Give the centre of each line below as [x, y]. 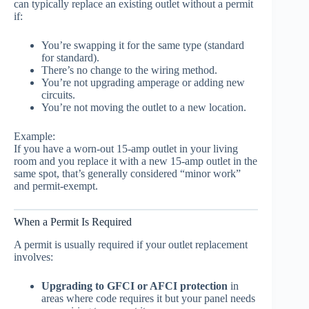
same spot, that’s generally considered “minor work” [127, 173]
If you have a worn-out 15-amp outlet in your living [126, 148]
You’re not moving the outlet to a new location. [144, 107]
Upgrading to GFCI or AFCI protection [134, 286]
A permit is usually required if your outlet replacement [131, 244]
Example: [34, 136]
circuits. [58, 94]
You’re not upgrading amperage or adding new [143, 82]
